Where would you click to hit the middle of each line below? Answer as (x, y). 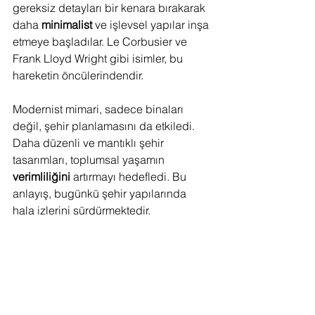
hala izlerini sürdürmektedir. (82, 210)
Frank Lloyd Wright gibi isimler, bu (99, 58)
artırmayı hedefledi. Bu (130, 176)
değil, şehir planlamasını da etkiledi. (105, 126)
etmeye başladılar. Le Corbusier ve (101, 41)
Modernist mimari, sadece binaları (99, 109)
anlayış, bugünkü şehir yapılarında (101, 193)
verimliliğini (41, 176)
